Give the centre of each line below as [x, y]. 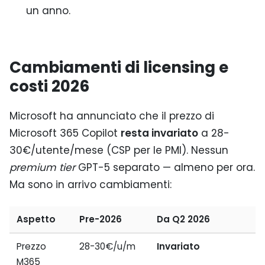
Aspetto [36, 219]
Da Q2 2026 [184, 219]
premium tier [42, 167]
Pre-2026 [101, 219]
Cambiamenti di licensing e [119, 68]
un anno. [48, 11]
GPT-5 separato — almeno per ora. [165, 167]
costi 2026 [49, 87]
